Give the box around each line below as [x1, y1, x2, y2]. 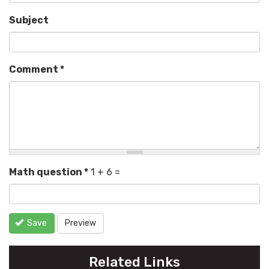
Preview [65, 218, 96, 229]
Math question [9, 166, 84, 178]
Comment [9, 64, 60, 76]
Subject [9, 14, 49, 26]
